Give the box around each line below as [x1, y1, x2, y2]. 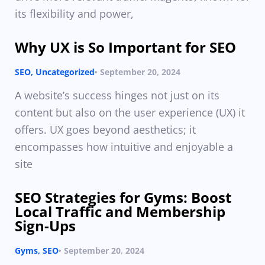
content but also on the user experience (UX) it [15, 105, 245, 119]
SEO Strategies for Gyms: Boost [15, 188, 231, 207]
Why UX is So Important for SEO [15, 37, 236, 57]
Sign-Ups [15, 216, 76, 235]
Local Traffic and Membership [15, 202, 225, 221]
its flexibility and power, [15, 7, 134, 21]
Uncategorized [35, 66, 95, 77]
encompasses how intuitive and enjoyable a [15, 140, 233, 154]
